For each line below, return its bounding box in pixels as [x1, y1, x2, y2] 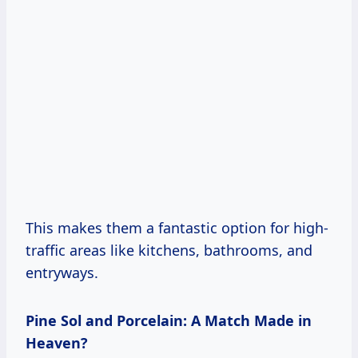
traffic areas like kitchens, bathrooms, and [26, 240, 312, 260]
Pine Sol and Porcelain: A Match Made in [26, 310, 312, 330]
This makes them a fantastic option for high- [26, 217, 328, 237]
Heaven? [26, 332, 88, 352]
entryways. [26, 262, 98, 282]
